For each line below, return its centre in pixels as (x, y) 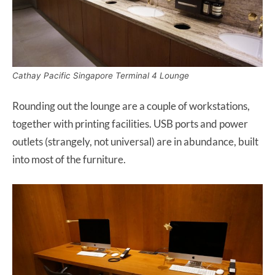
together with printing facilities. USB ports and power (130, 124)
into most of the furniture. (70, 160)
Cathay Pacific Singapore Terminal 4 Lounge (101, 76)
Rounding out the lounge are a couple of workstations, (131, 106)
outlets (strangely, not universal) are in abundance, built (135, 142)
